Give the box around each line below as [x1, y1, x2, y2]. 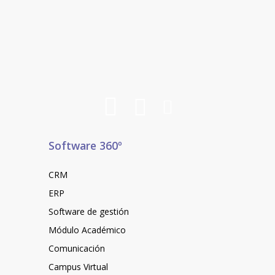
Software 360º [48, 137, 122, 153]
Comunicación [48, 242, 105, 254]
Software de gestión [48, 205, 129, 217]
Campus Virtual [48, 260, 108, 273]
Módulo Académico [48, 223, 126, 236]
